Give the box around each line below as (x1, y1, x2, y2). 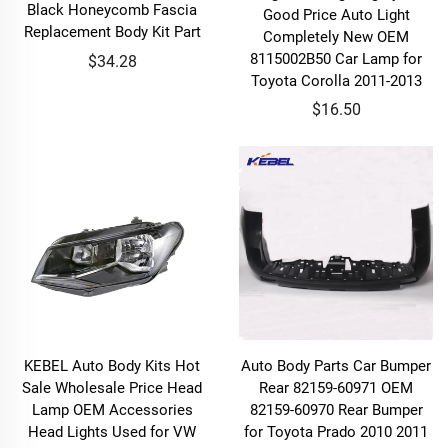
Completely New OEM (263, 27, 409, 46)
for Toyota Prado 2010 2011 (244, 423, 428, 441)
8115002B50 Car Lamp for (250, 49, 422, 68)
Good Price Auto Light (262, 5, 410, 24)
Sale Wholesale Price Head (22, 379, 202, 397)
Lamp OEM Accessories (31, 401, 193, 419)
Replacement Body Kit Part (23, 23, 201, 41)
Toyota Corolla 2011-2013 (250, 71, 422, 90)
